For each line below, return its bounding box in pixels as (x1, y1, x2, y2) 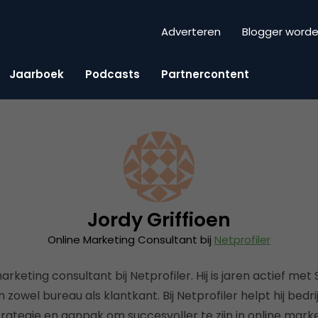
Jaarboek (9, 66, 64, 82)
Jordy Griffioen (87, 207, 231, 233)
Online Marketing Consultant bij (48, 232, 214, 247)
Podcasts (85, 66, 140, 82)
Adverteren (161, 24, 221, 40)
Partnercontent (161, 66, 249, 82)
